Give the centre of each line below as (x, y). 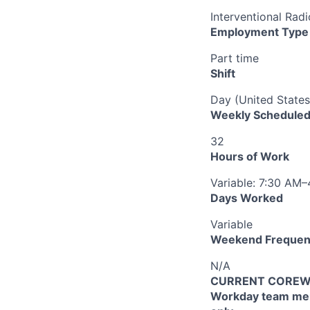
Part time (235, 58)
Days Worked (247, 198)
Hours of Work (250, 156)
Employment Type (259, 31)
